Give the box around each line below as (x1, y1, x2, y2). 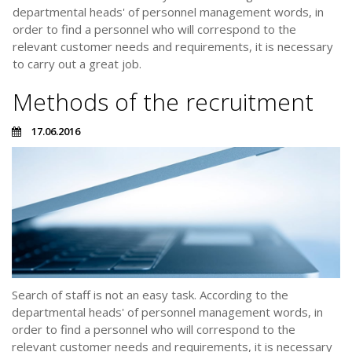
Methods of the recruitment (13, 86, 313, 118)
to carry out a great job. (13, 56, 141, 71)
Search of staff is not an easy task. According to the (12, 287, 288, 303)
